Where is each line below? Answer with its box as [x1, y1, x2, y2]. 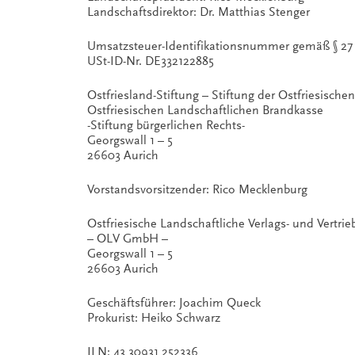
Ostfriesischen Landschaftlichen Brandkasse [87, 103, 323, 117]
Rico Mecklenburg [212, 182, 307, 197]
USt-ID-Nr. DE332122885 [87, 54, 214, 68]
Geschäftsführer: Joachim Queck [87, 296, 261, 310]
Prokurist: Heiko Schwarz [87, 311, 220, 325]
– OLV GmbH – [87, 231, 168, 246]
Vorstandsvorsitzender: [87, 182, 212, 197]
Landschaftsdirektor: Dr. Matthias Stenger [87, 5, 310, 19]
